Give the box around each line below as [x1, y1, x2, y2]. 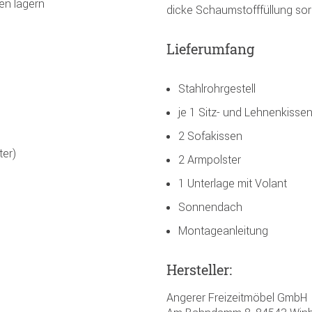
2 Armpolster [178, 152, 241, 166]
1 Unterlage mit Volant [178, 175, 287, 190]
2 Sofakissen [178, 128, 242, 143]
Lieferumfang [166, 39, 254, 58]
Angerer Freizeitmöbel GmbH [166, 290, 307, 304]
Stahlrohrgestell [178, 81, 256, 95]
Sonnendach [178, 199, 242, 214]
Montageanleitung [178, 223, 268, 237]
